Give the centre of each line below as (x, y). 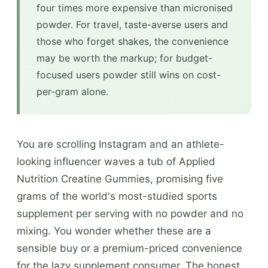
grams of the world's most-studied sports (117, 196)
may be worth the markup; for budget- (124, 58)
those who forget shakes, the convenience (133, 41)
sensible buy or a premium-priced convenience (130, 248)
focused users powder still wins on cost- (129, 74)
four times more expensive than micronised (135, 7)
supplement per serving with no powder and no (130, 213)
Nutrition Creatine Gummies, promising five (120, 179)
